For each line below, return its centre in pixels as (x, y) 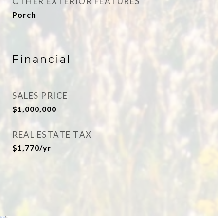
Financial (42, 59)
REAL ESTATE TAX (52, 135)
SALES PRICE (40, 96)
